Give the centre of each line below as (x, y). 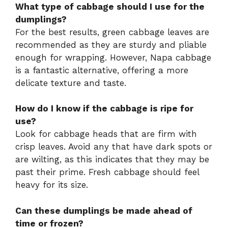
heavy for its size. (52, 185)
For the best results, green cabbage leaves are (112, 32)
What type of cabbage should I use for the (110, 6)
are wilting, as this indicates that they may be (112, 160)
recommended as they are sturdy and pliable (111, 45)
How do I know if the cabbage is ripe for (104, 109)
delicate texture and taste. (71, 83)
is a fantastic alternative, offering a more (102, 70)
